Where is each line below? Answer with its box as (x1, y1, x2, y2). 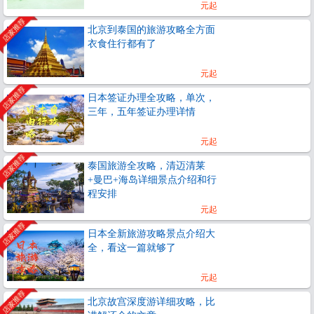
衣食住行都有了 (88, 38, 156, 49)
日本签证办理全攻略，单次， (88, 92, 215, 103)
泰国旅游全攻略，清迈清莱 (88, 160, 205, 171)
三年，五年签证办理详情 (88, 106, 196, 117)
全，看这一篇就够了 (88, 242, 176, 253)
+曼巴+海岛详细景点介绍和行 (88, 174, 217, 185)
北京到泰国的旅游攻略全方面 (88, 24, 215, 35)
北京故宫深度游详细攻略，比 (88, 296, 215, 307)
